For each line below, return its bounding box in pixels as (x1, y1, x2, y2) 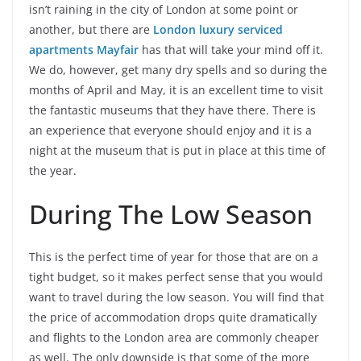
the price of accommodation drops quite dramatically (29, 309, 317, 326)
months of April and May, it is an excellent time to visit (29, 82, 323, 98)
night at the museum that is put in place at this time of (29, 143, 326, 159)
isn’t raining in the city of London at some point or (29, 2, 298, 18)
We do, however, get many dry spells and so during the (29, 62, 327, 78)
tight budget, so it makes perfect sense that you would (29, 269, 323, 285)
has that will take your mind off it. (139, 42, 323, 58)
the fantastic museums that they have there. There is (29, 102, 316, 118)
